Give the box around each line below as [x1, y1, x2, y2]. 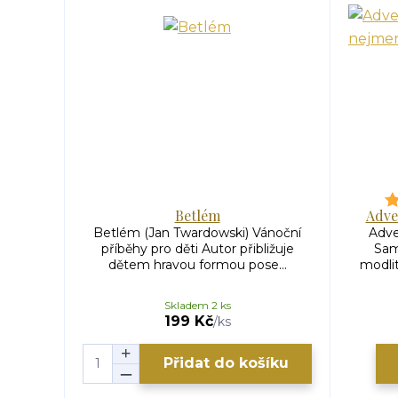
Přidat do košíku [163, 354, 289, 372]
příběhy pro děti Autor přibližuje [100, 240, 294, 257]
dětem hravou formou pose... [107, 256, 287, 273]
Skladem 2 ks [163, 298, 231, 312]
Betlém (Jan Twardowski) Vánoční [93, 224, 301, 241]
